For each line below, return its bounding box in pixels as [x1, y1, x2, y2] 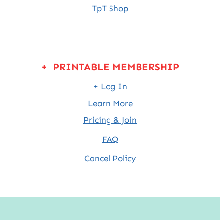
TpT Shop [92, 3, 128, 14]
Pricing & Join [83, 115, 137, 125]
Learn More [87, 98, 133, 109]
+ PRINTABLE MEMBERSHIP [41, 61, 179, 73]
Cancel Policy [84, 153, 136, 164]
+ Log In [93, 82, 127, 92]
